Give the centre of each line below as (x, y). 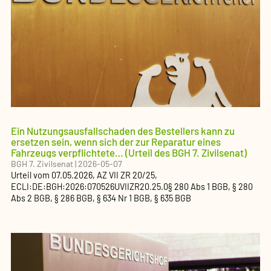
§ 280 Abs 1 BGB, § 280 (211, 187)
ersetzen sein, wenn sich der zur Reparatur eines (116, 142)
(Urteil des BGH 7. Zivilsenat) (185, 152)
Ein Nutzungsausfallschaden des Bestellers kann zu (123, 131)
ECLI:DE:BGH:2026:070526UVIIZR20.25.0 (90, 187)
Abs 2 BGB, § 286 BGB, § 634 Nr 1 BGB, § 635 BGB (101, 198)
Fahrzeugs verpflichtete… (67, 152)
